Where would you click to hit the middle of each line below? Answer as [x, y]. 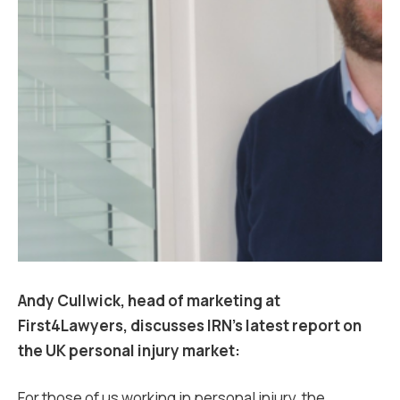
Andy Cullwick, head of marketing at [149, 300]
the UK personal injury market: [129, 350]
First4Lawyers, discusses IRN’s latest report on [190, 325]
